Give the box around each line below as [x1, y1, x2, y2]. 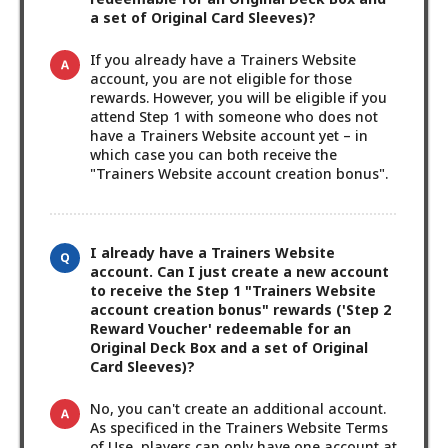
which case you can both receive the [90, 145, 337, 165]
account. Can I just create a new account [90, 262, 389, 282]
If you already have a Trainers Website [90, 50, 356, 70]
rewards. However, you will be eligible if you [90, 88, 387, 108]
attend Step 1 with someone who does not [90, 107, 378, 127]
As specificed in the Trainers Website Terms [90, 418, 388, 438]
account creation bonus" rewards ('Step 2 [90, 300, 391, 320]
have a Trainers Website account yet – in [90, 126, 368, 146]
